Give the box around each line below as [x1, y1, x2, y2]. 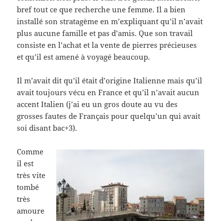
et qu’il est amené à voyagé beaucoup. [17, 52, 150, 62]
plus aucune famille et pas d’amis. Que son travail [17, 28, 193, 38]
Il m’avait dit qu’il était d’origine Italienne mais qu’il [17, 75, 203, 86]
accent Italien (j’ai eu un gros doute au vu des [17, 99, 178, 110]
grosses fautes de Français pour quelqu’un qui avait [17, 111, 201, 121]
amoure [17, 206, 45, 216]
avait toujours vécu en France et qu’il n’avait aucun [17, 87, 200, 98]
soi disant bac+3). [17, 123, 77, 133]
